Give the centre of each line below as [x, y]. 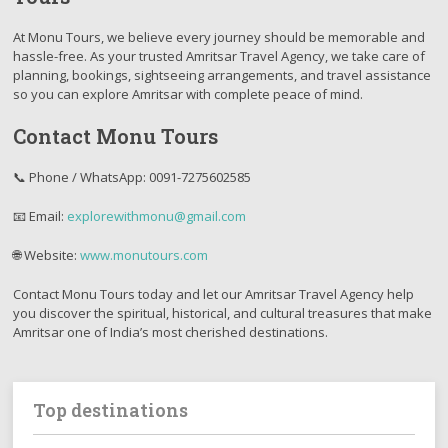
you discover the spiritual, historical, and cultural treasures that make [223, 313]
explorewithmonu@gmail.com [157, 216]
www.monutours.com [144, 255]
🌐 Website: [47, 255]
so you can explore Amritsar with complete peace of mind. [188, 94]
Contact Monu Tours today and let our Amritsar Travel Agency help [214, 294]
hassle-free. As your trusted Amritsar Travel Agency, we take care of [219, 56]
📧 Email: [40, 216]
